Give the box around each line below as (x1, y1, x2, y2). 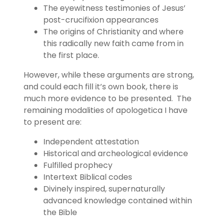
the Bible (43, 206, 77, 218)
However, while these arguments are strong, (24, 69, 194, 81)
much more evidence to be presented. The (24, 92, 192, 104)
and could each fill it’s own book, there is (24, 81, 178, 92)
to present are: (24, 116, 82, 128)
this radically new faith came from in (43, 37, 184, 49)
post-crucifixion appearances (43, 14, 159, 26)
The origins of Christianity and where (43, 26, 184, 37)
